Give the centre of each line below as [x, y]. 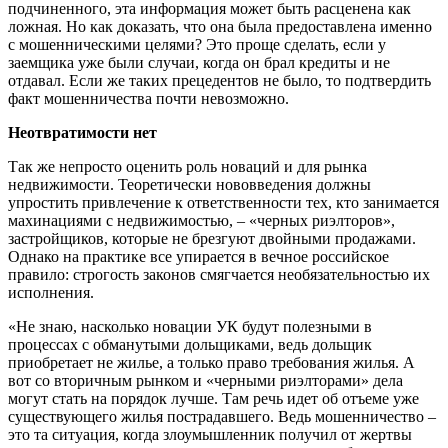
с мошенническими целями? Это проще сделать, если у [197, 44]
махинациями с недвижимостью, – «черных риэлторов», [201, 220]
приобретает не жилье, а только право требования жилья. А [211, 362]
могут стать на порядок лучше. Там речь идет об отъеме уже [213, 398]
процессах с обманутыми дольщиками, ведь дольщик [190, 344]
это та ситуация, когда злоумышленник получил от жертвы [210, 434]
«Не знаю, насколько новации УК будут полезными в [190, 326]
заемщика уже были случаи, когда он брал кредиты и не [199, 62]
